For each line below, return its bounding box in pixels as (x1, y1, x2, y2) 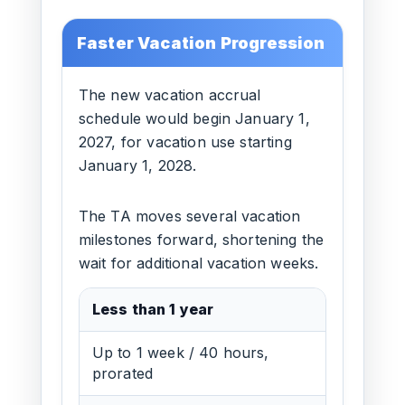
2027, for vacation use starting (78, 133, 292, 151)
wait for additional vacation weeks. (78, 254, 319, 272)
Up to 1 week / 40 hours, (91, 344, 269, 362)
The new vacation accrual (78, 86, 261, 104)
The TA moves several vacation (78, 207, 301, 225)
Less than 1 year (91, 300, 214, 318)
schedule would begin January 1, (78, 109, 310, 127)
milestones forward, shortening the (78, 231, 325, 249)
